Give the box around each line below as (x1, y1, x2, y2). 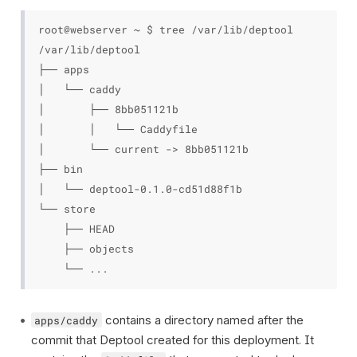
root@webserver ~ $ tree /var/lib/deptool (37, 22, 293, 36)
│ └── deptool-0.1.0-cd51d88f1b (37, 182, 242, 195)
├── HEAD (37, 222, 115, 235)
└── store (37, 202, 96, 215)
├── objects (37, 241, 134, 255)
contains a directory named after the (101, 312, 304, 328)
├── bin (37, 162, 83, 175)
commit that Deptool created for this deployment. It (30, 331, 314, 347)
